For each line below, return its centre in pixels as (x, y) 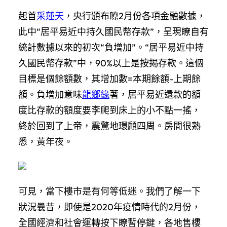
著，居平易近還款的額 (155, 94)
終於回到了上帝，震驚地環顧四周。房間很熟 (109, 126)
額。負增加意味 (50, 94)
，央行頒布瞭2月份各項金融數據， (135, 16)
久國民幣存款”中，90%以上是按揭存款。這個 (111, 63)
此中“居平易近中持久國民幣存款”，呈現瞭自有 (113, 31)
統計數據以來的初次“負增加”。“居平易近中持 (111, 47)
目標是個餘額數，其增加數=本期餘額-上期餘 (109, 79)
